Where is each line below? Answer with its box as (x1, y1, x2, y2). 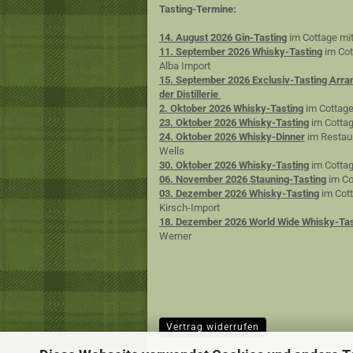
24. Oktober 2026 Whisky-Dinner (159, 131, 305, 143)
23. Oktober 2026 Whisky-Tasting (159, 117, 309, 128)
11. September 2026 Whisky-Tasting (159, 46, 322, 58)
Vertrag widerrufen (166, 321, 259, 333)
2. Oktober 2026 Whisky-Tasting (159, 102, 303, 114)
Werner (159, 230, 191, 242)
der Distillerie (159, 88, 221, 100)
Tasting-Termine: (159, 3, 236, 15)
